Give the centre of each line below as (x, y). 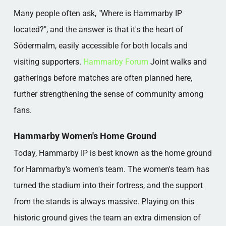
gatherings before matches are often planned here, (103, 78)
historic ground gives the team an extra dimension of (107, 218)
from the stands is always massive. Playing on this (104, 202)
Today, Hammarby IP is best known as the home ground (112, 153)
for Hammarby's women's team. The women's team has (111, 169)
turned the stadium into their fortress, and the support (108, 185)
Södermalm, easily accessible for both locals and (100, 46)
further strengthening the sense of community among (108, 94)
